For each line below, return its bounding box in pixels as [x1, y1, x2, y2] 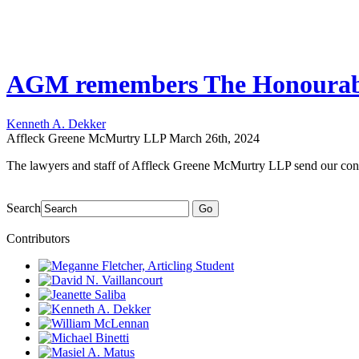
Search [6, 200, 41, 215]
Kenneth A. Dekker [6, 116, 106, 131]
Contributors [6, 231, 70, 245]
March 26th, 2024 [169, 131, 260, 145]
